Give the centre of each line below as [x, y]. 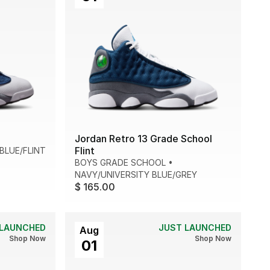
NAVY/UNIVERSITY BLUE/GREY [136, 174]
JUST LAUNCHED [195, 227]
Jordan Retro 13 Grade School [143, 138]
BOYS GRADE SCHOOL [120, 162]
